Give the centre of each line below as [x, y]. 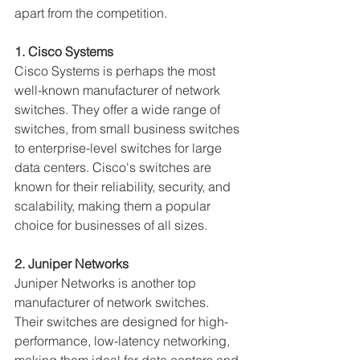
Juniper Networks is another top [107, 283]
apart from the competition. [91, 13]
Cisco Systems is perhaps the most [117, 71]
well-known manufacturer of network [119, 90]
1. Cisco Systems [64, 51]
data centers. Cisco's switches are [115, 167]
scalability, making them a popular [114, 206]
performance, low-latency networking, [124, 341]
